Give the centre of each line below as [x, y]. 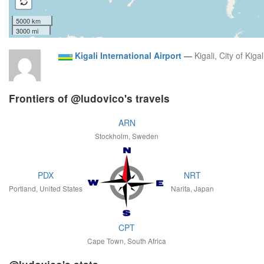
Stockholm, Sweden [127, 136]
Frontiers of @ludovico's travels [89, 99]
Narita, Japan [192, 189]
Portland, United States [46, 189]
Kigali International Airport [128, 56]
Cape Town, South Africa [127, 241]
